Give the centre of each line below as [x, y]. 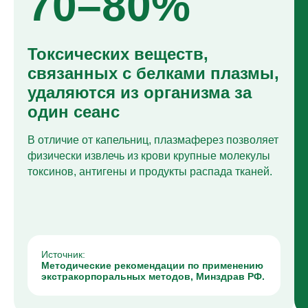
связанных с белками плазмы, [153, 73]
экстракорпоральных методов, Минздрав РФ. [153, 276]
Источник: [63, 254]
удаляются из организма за [140, 92]
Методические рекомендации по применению [152, 265]
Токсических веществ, [118, 54]
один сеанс [74, 112]
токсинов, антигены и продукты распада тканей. [150, 172]
